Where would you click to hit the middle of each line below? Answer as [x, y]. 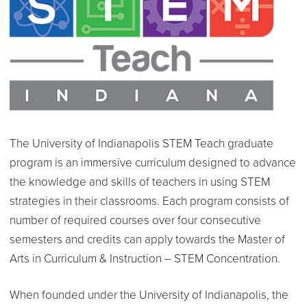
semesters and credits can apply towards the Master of [147, 239]
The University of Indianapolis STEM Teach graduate [141, 143]
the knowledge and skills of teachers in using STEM [139, 182]
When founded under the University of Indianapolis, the [149, 295]
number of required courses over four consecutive [135, 220]
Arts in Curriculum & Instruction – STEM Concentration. [145, 258]
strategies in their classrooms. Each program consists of [149, 201]
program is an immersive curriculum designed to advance [152, 162]
